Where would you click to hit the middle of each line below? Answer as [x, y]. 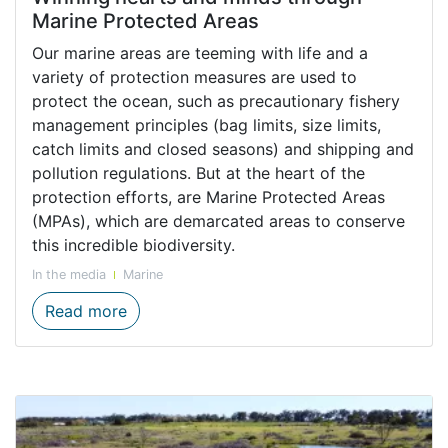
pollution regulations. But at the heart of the [198, 173]
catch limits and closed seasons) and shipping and [223, 149]
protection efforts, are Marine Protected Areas [208, 197]
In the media [69, 275]
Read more [86, 311]
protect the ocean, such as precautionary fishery [216, 101]
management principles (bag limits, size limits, [206, 125]
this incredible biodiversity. [136, 245]
